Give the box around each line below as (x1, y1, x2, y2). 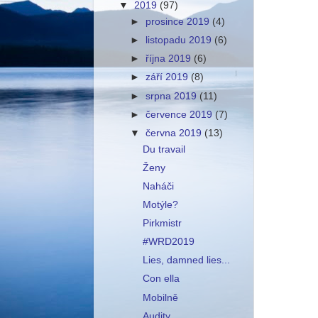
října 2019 (146, 53, 194, 65)
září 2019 (146, 72, 192, 83)
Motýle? (142, 199, 178, 210)
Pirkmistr (142, 218, 182, 229)
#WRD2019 (142, 236, 194, 248)
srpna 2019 (146, 90, 200, 102)
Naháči (142, 180, 174, 192)
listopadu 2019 (146, 35, 215, 46)
